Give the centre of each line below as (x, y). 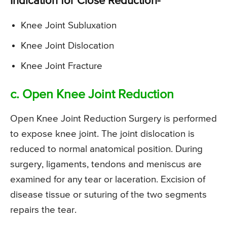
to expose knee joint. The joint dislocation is (102, 134)
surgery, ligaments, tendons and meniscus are (106, 165)
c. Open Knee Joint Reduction (92, 95)
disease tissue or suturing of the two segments (108, 195)
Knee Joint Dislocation (67, 46)
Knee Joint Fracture (62, 66)
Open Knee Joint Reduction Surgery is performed (113, 119)
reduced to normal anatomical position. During (106, 149)
